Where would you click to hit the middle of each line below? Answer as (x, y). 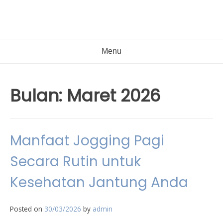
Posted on (27, 209)
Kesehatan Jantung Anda (99, 182)
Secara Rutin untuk (75, 162)
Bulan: (38, 96)
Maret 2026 (113, 96)
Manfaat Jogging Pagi (87, 141)
